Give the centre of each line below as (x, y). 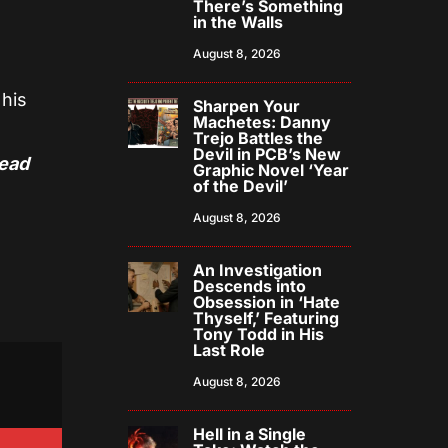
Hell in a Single (250, 434)
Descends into (250, 286)
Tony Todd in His (259, 334)
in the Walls (238, 22)
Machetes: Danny (262, 122)
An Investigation (258, 270)
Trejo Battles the (258, 138)
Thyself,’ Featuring (266, 318)
